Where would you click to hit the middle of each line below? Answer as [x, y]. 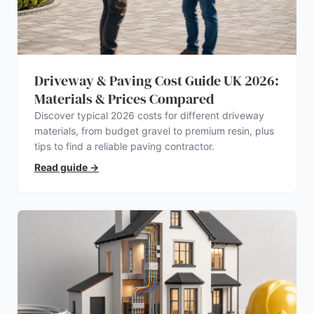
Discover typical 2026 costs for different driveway [149, 115]
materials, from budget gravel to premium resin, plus [154, 130]
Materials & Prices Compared [124, 98]
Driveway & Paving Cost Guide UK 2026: [157, 80]
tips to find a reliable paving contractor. [124, 146]
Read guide [61, 167]
